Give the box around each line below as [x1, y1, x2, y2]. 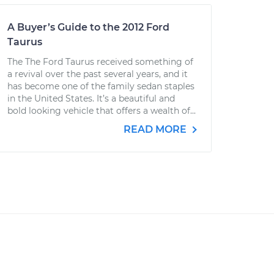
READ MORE [124, 124, 189, 135]
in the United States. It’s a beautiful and [7, 93, 175, 104]
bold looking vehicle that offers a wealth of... [7, 105, 196, 116]
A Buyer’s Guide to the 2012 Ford [7, 21, 169, 33]
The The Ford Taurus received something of [7, 56, 193, 67]
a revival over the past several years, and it [7, 68, 188, 80]
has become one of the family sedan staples [7, 81, 194, 92]
